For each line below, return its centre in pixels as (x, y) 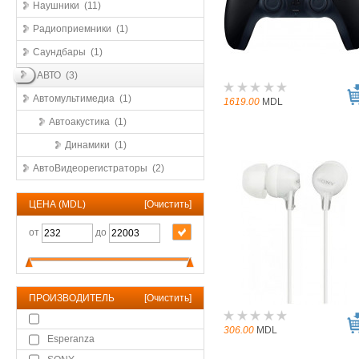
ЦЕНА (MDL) (57, 204)
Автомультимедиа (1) (82, 99)
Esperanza (71, 339)
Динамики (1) (96, 145)
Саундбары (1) (68, 52)
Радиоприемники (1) (81, 29)
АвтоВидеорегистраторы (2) (99, 168)
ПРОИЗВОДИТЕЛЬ (72, 298)
